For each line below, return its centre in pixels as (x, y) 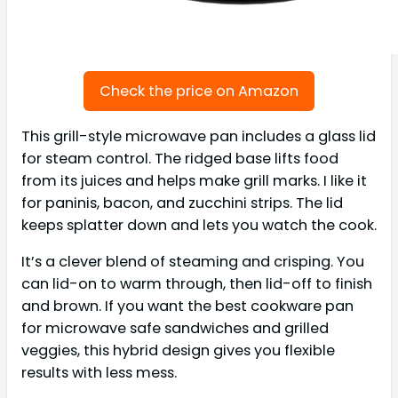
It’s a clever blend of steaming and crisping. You (193, 262)
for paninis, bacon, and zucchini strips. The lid (182, 203)
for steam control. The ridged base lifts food (180, 158)
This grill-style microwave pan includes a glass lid (199, 136)
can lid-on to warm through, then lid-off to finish (197, 284)
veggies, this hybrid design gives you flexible (178, 351)
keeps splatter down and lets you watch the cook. (199, 225)
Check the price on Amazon (199, 91)
